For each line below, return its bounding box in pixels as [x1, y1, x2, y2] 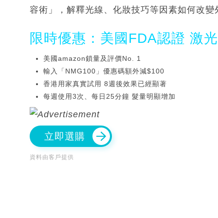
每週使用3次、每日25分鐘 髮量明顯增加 [43, 92, 176, 100]
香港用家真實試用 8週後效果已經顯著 [43, 79, 167, 88]
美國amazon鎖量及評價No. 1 [43, 54, 141, 62]
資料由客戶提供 [30, 153, 74, 161]
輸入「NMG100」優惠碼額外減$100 [43, 67, 164, 75]
